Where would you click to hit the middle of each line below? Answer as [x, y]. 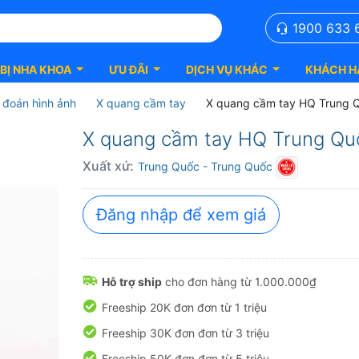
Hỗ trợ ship [132, 282]
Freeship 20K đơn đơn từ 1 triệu [184, 308]
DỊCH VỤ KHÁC [226, 69]
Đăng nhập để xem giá [181, 215]
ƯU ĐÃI [128, 69]
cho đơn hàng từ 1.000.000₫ [239, 282]
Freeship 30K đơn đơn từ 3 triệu [186, 333]
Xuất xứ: [108, 166]
